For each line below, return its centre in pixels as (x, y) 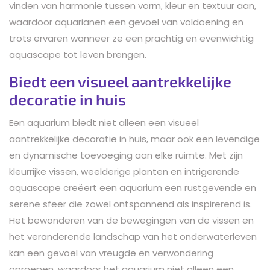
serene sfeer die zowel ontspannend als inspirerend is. (130, 204)
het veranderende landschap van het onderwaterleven (133, 236)
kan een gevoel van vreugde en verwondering (111, 253)
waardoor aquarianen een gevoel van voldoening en (126, 22)
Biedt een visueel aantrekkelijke (120, 81)
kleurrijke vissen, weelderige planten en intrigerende (124, 171)
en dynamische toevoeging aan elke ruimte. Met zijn (126, 155)
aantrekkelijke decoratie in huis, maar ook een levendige (134, 139)
